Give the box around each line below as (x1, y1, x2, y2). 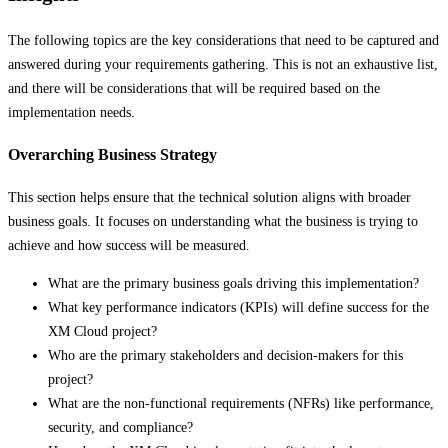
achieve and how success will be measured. (8, 237, 250, 253)
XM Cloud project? (48, 323, 157, 339)
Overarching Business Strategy (8, 145, 217, 165)
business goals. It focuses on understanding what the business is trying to (8, 213, 418, 229)
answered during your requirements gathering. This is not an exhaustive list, (8, 56, 438, 72)
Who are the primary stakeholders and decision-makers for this (48, 347, 403, 363)
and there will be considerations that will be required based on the (8, 80, 380, 96)
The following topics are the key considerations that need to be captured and (8, 32, 439, 48)
